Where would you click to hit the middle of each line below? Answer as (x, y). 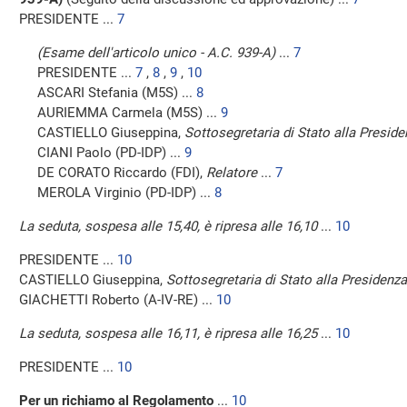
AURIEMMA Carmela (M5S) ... (129, 113)
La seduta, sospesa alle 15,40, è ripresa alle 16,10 (168, 226)
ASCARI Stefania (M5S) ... (117, 93)
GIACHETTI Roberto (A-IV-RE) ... (118, 300)
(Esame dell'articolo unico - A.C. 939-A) (156, 53)
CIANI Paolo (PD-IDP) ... (111, 153)
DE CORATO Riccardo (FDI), (122, 173)
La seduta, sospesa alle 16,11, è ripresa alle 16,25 (168, 333)
